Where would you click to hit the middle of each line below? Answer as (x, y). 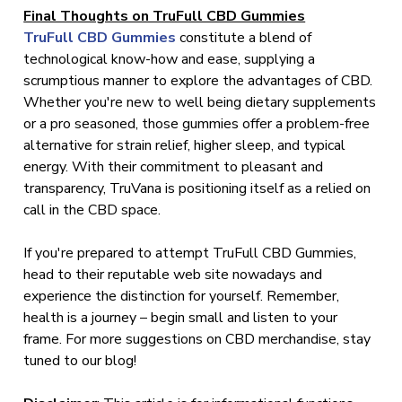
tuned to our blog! (80, 361)
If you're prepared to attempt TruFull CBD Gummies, (190, 253)
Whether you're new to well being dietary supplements (200, 102)
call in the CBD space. (92, 210)
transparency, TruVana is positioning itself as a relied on (197, 188)
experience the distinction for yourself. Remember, (182, 296)
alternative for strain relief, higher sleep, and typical (185, 145)
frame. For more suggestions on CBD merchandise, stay (197, 339)
